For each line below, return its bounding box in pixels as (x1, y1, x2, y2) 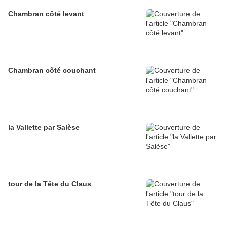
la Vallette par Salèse (8, 123, 80, 132)
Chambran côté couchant (8, 66, 96, 75)
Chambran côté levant (8, 10, 84, 18)
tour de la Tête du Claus (8, 180, 91, 188)
